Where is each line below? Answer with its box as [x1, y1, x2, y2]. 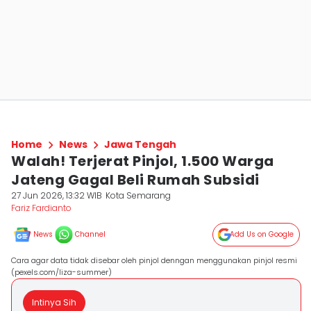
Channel [75, 229, 106, 239]
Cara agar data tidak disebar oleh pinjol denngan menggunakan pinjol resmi [11, 255, 297, 266]
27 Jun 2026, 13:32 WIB [11, 190, 102, 201]
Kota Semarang [106, 190, 171, 201]
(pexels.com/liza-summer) [11, 267, 112, 278]
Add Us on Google [230, 229, 294, 239]
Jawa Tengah [104, 137, 176, 151]
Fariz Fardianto [11, 202, 72, 214]
